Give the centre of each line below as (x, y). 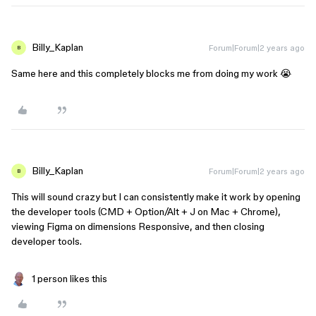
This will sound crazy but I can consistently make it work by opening (156, 197)
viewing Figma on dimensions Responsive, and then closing (138, 226)
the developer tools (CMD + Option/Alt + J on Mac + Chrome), (146, 212)
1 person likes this (69, 279)
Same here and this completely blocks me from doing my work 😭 (151, 73)
